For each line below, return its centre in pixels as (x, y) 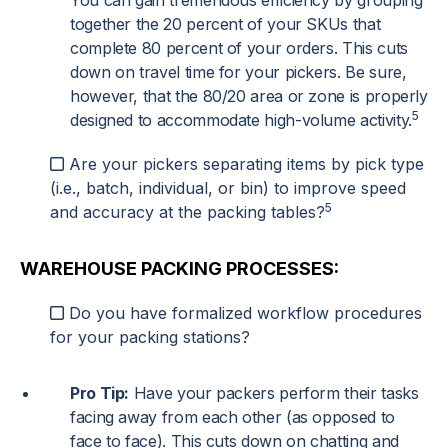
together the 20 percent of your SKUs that (225, 24)
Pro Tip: (100, 393)
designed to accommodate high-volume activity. (241, 120)
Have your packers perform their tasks (274, 393)
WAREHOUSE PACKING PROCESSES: (179, 269)
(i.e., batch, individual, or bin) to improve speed (228, 188)
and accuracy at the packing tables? (187, 212)
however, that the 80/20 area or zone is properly (249, 96)
